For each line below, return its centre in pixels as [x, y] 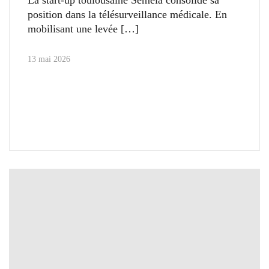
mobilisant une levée [73, 29]
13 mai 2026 [49, 59]
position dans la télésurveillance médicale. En [127, 14]
